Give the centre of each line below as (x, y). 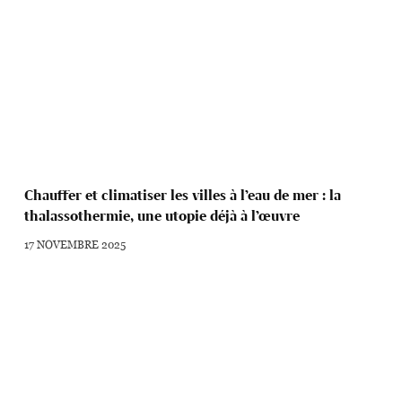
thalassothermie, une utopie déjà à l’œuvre (162, 216)
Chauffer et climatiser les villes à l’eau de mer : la (183, 196)
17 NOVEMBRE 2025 (75, 245)
